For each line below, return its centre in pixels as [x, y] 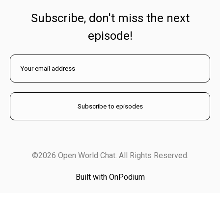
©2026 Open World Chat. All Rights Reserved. [110, 156]
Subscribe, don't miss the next [110, 18]
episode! [110, 36]
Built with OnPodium [110, 177]
